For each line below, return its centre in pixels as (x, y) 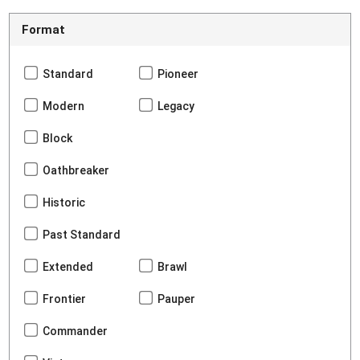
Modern (64, 106)
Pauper (177, 299)
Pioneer (178, 74)
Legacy (176, 106)
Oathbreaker (76, 171)
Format (44, 30)
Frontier (65, 299)
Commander (76, 331)
